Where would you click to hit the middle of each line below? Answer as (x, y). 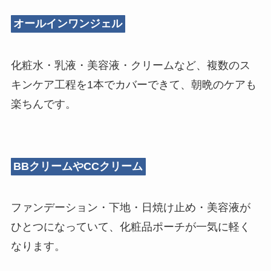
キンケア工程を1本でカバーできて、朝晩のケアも (133, 84)
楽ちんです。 (43, 104)
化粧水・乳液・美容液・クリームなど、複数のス (130, 65)
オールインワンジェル (68, 24)
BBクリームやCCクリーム (78, 167)
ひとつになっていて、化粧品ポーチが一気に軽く (130, 227)
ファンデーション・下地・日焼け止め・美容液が (130, 208)
